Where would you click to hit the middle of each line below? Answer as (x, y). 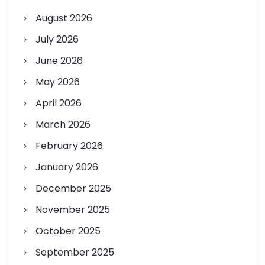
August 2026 (64, 18)
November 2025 (72, 210)
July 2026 (57, 40)
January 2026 (67, 167)
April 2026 (58, 104)
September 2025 (75, 253)
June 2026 (59, 61)
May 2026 (57, 82)
